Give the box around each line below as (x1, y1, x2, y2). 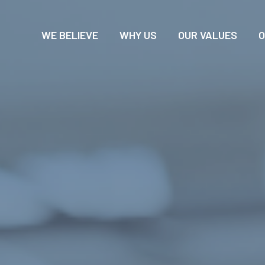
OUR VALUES (178, 28, 238, 42)
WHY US (119, 28, 157, 42)
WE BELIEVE (41, 28, 99, 42)
